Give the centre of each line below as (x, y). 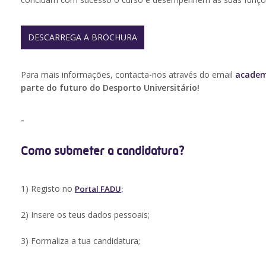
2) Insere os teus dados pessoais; (85, 215)
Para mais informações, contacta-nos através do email (128, 75)
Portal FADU (98, 189)
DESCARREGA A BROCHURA (83, 37)
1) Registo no (48, 189)
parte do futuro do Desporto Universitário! (110, 88)
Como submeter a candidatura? (103, 151)
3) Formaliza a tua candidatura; (80, 241)
